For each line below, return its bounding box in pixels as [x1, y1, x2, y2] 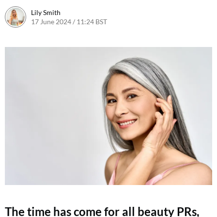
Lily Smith [31, 8, 61, 16]
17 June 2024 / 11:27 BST [107, 17, 183, 26]
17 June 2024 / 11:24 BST [31, 17, 107, 26]
